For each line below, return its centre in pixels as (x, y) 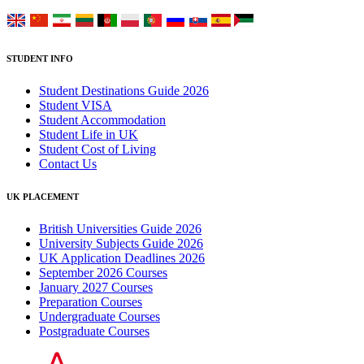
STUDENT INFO (40, 58)
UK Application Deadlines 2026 (122, 258)
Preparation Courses (91, 301)
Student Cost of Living (97, 149)
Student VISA (76, 105)
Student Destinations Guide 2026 (124, 90)
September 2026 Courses (103, 272)
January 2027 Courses (96, 287)
